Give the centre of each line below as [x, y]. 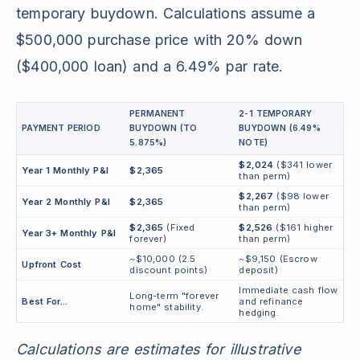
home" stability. [166, 307]
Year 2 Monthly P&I [66, 202]
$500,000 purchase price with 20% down [160, 40]
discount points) [168, 270]
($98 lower [301, 196]
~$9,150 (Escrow [278, 259]
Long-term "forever [174, 296]
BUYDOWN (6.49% [280, 129]
